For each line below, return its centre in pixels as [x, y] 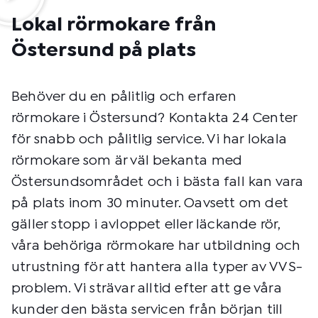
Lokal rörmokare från [114, 25]
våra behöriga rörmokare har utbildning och [156, 246]
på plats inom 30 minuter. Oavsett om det [150, 203]
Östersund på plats [104, 50]
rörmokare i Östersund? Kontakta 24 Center [154, 118]
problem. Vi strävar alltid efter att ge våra [147, 288]
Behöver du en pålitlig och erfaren [124, 97]
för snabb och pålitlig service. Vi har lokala [149, 139]
